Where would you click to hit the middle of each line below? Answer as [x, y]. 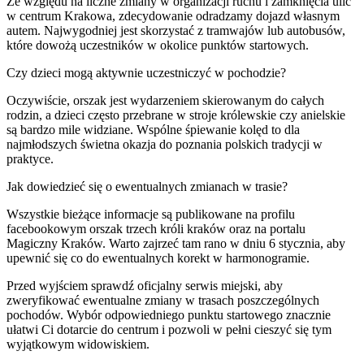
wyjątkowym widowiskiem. [78, 344]
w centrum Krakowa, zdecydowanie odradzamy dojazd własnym [173, 15]
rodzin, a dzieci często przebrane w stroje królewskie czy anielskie [176, 115]
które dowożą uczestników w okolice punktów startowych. [158, 45]
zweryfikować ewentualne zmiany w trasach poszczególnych [163, 300]
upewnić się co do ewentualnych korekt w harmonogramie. [158, 258]
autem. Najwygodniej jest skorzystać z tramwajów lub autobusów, [176, 30]
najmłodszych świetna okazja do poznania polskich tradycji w [165, 144]
